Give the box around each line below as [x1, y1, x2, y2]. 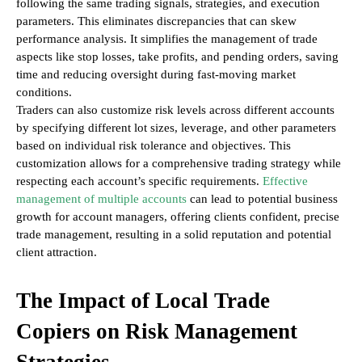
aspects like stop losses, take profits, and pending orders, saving [16, 50, 339, 64]
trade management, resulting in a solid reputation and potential [16, 228, 331, 242]
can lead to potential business [187, 192, 338, 206]
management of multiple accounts [16, 192, 187, 206]
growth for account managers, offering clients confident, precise [16, 210, 339, 224]
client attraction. [16, 246, 97, 259]
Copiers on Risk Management [16, 319, 297, 344]
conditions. [16, 86, 72, 99]
